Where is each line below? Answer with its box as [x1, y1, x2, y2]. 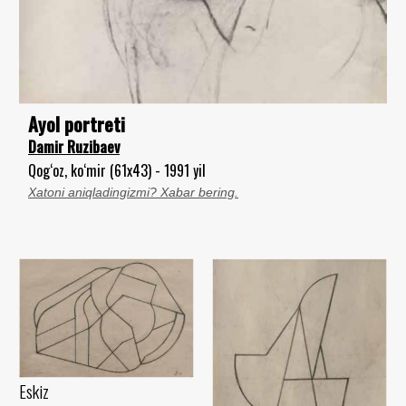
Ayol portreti [28, 109, 125, 138]
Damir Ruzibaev [28, 135, 120, 158]
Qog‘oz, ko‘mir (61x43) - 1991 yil [28, 159, 206, 181]
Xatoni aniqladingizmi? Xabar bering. [28, 184, 238, 199]
